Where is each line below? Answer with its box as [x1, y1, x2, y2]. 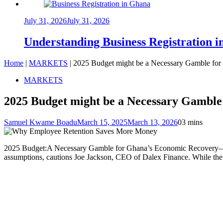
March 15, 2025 [77, 117, 127, 126]
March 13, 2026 [127, 117, 178, 126]
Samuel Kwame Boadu [4, 117, 77, 126]
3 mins [182, 117, 203, 126]
